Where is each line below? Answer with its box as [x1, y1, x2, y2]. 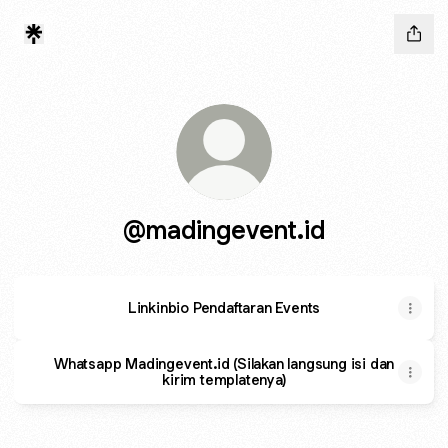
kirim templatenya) [162, 370, 286, 389]
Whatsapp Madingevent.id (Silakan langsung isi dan [53, 354, 395, 373]
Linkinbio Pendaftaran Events [127, 298, 321, 317]
